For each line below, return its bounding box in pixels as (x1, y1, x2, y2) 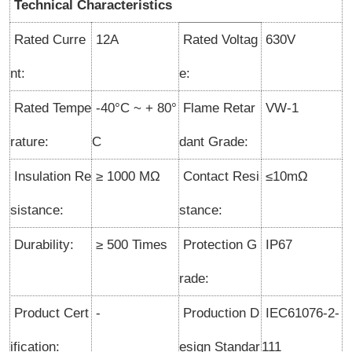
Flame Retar (179, 101, 255, 115)
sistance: (10, 203, 64, 218)
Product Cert (10, 306, 89, 321)
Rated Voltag (179, 32, 258, 47)
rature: (10, 134, 49, 149)
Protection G (179, 237, 257, 252)
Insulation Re (10, 169, 91, 184)
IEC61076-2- (262, 306, 339, 321)
